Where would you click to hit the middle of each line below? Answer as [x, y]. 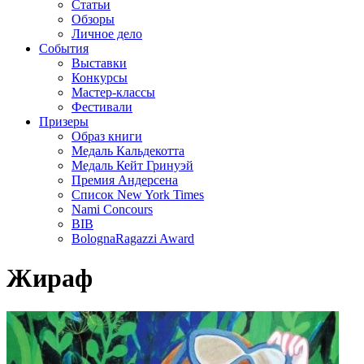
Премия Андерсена [125, 180]
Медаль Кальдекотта [128, 151]
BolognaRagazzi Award [133, 238]
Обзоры [93, 19]
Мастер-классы [113, 92]
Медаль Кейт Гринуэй [132, 165]
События [64, 48]
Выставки [99, 63]
